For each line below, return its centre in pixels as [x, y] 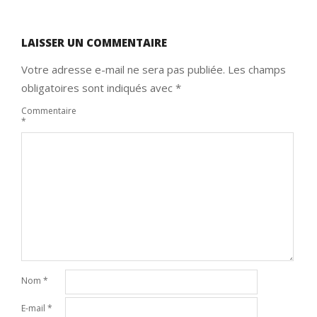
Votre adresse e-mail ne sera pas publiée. [123, 69]
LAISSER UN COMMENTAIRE [94, 42]
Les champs [257, 69]
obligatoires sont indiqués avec [98, 87]
